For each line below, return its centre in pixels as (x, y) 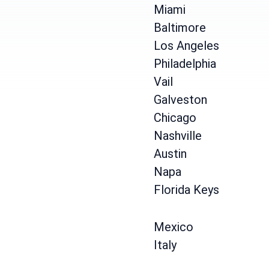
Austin (170, 154)
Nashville (178, 136)
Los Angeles (186, 46)
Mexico (174, 227)
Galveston (180, 100)
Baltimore (180, 28)
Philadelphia (185, 64)
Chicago (175, 118)
